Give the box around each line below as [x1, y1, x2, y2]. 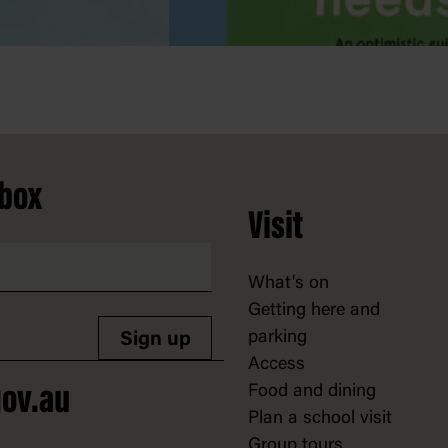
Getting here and [248, 301, 380, 320]
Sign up [119, 329, 191, 350]
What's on [248, 274, 329, 293]
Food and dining [248, 382, 376, 401]
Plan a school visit [248, 409, 392, 428]
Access [248, 355, 305, 374]
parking [248, 328, 307, 347]
